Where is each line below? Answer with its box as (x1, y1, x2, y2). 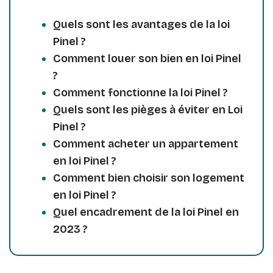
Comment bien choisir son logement (53, 171, 244, 185)
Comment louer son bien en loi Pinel (53, 51, 241, 65)
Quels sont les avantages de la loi (53, 17, 230, 31)
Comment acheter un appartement (53, 136, 238, 151)
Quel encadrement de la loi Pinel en (53, 205, 239, 219)
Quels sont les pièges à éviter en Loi (53, 102, 243, 116)
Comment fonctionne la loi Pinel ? (53, 85, 228, 99)
